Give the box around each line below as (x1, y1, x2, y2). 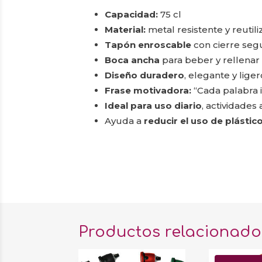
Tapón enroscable (105, 39, 192, 50)
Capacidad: (105, 8, 158, 20)
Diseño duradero (105, 69, 185, 81)
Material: (105, 23, 146, 35)
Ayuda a (105, 115, 144, 126)
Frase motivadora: (105, 84, 192, 96)
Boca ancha (105, 54, 160, 65)
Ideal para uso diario (105, 99, 202, 111)
